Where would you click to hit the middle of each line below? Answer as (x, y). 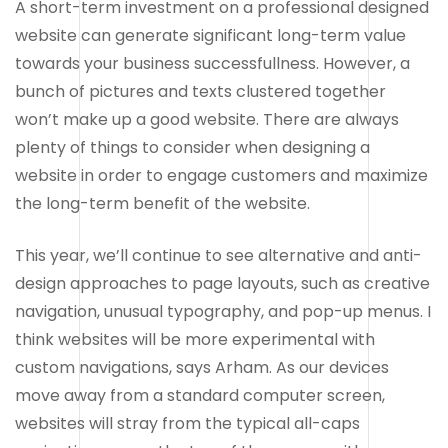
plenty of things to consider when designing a (192, 147)
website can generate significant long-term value (210, 35)
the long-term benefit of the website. (162, 203)
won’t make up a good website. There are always (207, 119)
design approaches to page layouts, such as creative (222, 283)
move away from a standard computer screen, (200, 395)
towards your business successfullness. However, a (212, 63)
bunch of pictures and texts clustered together (200, 91)
